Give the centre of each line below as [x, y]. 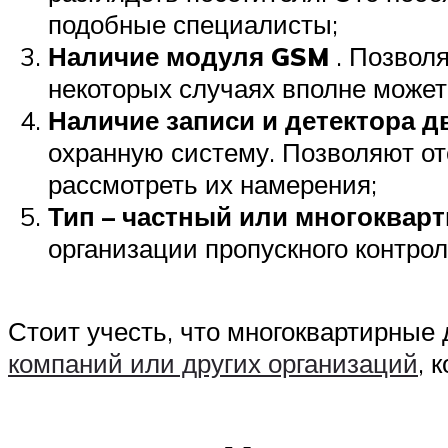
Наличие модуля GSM [188, 55]
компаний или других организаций [213, 362]
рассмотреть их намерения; [212, 183]
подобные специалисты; [193, 23]
